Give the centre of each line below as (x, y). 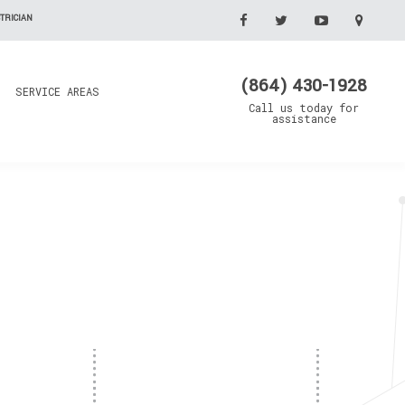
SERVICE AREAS (57, 91)
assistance (304, 118)
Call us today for (304, 108)
